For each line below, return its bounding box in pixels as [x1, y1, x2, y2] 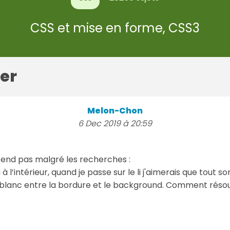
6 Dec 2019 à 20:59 [78, 117, 152, 129]
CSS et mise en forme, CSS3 [30, 19, 200, 36]
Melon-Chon [87, 104, 143, 117]
